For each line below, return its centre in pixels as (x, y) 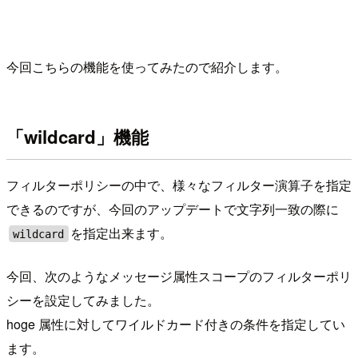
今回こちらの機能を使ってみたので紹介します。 (147, 66)
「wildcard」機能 (78, 137)
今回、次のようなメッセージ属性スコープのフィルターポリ (179, 276)
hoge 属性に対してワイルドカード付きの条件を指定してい (176, 324)
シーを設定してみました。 (83, 300)
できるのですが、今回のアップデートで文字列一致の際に (173, 209)
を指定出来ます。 (122, 233)
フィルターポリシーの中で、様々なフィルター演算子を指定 (179, 185)
